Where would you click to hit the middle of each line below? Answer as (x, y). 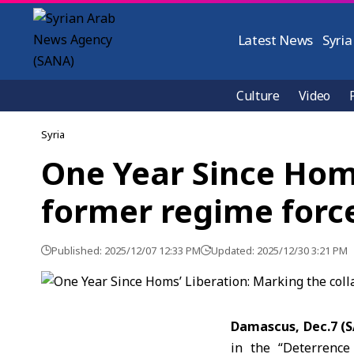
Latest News (275, 40)
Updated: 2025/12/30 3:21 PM (279, 250)
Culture (258, 96)
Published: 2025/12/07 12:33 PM (126, 250)
